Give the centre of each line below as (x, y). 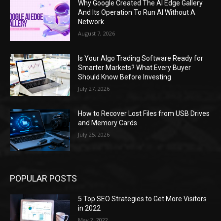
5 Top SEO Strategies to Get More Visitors (143, 199)
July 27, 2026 (94, 88)
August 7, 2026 (97, 34)
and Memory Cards (108, 123)
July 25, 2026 (94, 134)
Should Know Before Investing (125, 77)
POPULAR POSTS (43, 179)
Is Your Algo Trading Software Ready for (141, 58)
